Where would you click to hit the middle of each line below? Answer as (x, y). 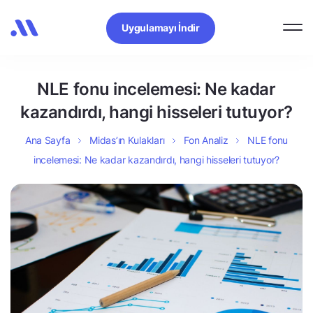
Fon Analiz (206, 140)
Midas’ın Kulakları (127, 140)
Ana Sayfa (48, 140)
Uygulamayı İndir (161, 27)
